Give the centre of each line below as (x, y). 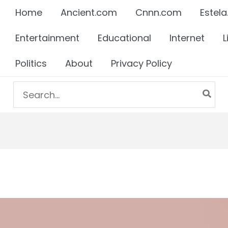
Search (29, 88)
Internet (187, 38)
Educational (124, 38)
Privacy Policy (141, 63)
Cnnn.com (159, 12)
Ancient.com (89, 12)
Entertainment (47, 38)
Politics (31, 63)
